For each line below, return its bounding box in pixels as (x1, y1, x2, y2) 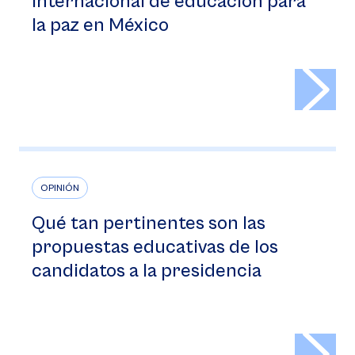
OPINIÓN (40, 183, 79, 193)
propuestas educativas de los (32, 236, 278, 258)
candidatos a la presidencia (32, 260, 261, 282)
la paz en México (32, 14, 169, 36)
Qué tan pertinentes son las (32, 212, 265, 235)
